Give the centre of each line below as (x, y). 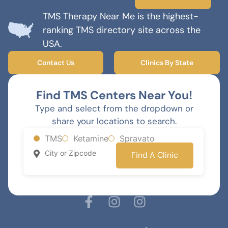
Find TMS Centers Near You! (114, 95)
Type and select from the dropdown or (114, 108)
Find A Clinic (155, 155)
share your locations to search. (114, 121)
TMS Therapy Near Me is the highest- (120, 16)
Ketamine (91, 138)
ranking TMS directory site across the (121, 30)
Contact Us (56, 62)
